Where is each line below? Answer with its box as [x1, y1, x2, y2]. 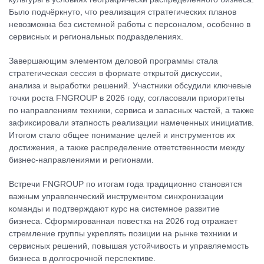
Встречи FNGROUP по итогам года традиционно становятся [9, 179, 242, 189]
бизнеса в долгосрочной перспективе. [9, 253, 156, 263]
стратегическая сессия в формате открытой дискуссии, [9, 68, 222, 78]
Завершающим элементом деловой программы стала [9, 56, 218, 65]
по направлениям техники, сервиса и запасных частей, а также [9, 105, 254, 115]
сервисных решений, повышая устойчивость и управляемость [9, 241, 249, 250]
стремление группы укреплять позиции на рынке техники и [9, 229, 237, 238]
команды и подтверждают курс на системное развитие [9, 204, 220, 213]
